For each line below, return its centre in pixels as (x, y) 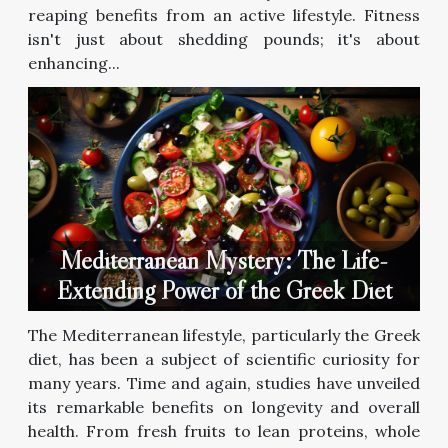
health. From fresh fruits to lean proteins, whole (224, 430)
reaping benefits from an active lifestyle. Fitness (224, 14)
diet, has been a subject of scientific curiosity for (224, 358)
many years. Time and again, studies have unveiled (224, 382)
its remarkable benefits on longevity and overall (224, 406)
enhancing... (74, 62)
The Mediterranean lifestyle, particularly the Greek (224, 334)
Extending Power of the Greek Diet (224, 290)
